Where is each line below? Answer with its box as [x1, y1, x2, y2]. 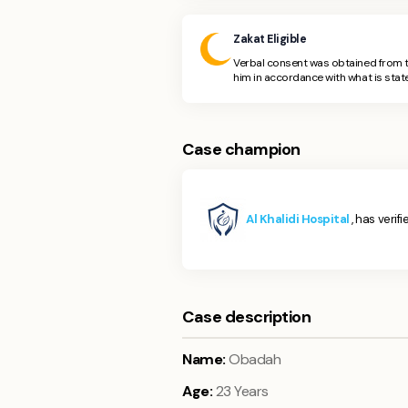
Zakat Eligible [233, 32, 307, 46]
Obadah [229, 350, 281, 369]
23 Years [215, 382, 269, 401]
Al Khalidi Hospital [246, 211, 352, 227]
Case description [182, 306, 311, 328]
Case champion [182, 138, 301, 160]
